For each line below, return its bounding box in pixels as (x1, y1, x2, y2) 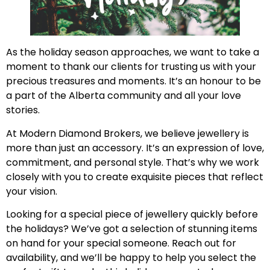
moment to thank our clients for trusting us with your (6, 60, 256, 74)
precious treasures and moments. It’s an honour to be (6, 74, 261, 89)
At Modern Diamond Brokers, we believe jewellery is (6, 126, 249, 140)
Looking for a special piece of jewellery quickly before (6, 207, 258, 221)
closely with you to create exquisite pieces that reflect (6, 169, 263, 184)
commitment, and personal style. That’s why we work (6, 155, 259, 169)
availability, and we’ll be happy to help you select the (6, 250, 256, 265)
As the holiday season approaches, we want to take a (6, 45, 259, 60)
